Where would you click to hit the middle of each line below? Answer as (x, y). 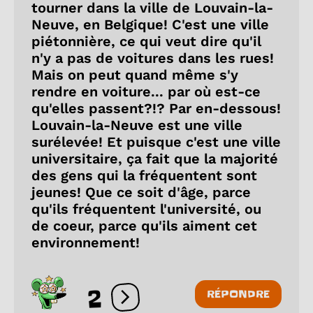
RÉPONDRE (238, 294)
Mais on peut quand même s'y (135, 74)
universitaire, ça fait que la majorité (155, 158)
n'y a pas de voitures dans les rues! (153, 58)
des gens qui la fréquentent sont (144, 175)
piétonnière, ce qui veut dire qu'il (146, 41)
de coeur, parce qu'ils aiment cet (144, 225)
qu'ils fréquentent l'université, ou (146, 209)
